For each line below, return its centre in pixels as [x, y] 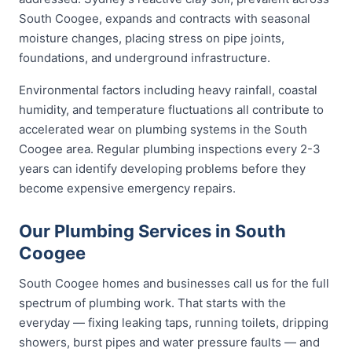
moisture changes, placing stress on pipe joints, [152, 38]
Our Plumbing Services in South [152, 231]
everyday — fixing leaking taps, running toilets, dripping [174, 323]
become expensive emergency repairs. [127, 188]
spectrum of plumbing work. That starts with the [152, 303]
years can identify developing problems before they [162, 169]
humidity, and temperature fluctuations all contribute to [171, 110]
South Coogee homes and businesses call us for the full [174, 283]
